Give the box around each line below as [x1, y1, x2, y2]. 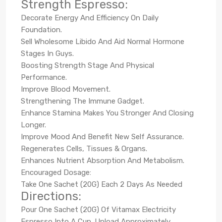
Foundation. [21, 25, 62, 34]
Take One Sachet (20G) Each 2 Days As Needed [21, 179, 182, 189]
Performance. [21, 72, 67, 82]
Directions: [21, 189, 81, 203]
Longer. [21, 120, 46, 129]
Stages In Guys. [21, 49, 74, 58]
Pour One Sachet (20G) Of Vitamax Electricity [21, 205, 176, 214]
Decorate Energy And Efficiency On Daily [21, 13, 159, 22]
